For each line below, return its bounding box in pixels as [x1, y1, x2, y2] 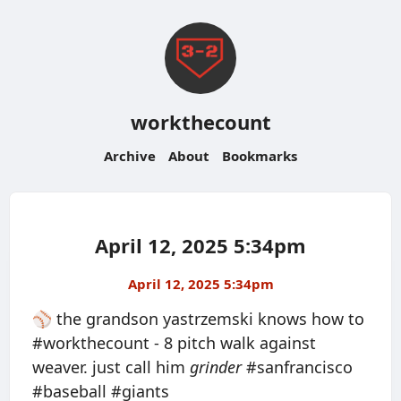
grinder [190, 355, 242, 378]
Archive [104, 147, 156, 165]
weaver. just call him [32, 355, 190, 378]
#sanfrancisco [242, 355, 353, 378]
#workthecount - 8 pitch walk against [32, 331, 316, 354]
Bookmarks [222, 147, 297, 165]
